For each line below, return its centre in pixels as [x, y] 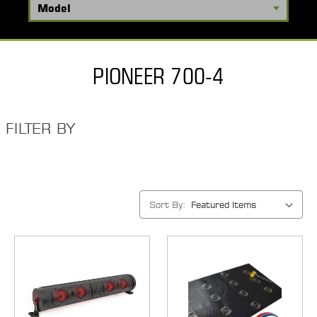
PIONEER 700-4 [158, 76]
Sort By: [167, 204]
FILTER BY [41, 128]
